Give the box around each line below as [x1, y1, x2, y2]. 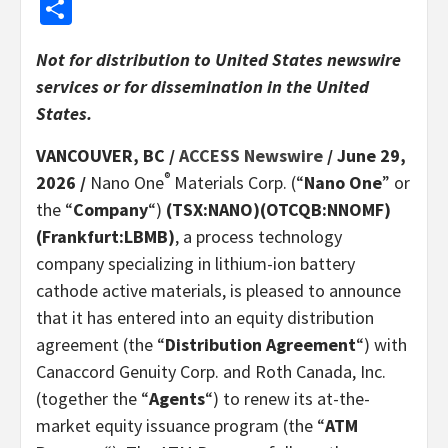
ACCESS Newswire [179, 143, 323, 167]
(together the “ [36, 386, 149, 410]
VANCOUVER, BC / [36, 143, 179, 167]
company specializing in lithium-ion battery [36, 251, 355, 275]
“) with [356, 332, 407, 356]
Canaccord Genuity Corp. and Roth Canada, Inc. [36, 359, 386, 383]
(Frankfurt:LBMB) [36, 224, 175, 248]
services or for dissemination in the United [36, 74, 369, 98]
